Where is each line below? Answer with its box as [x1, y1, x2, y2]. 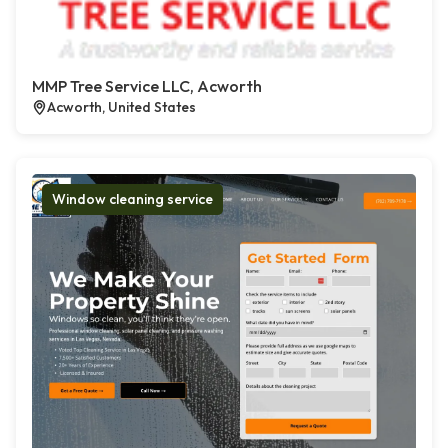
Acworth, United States [47, 98, 196, 117]
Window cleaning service [52, 190, 213, 209]
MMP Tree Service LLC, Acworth [32, 76, 262, 97]
